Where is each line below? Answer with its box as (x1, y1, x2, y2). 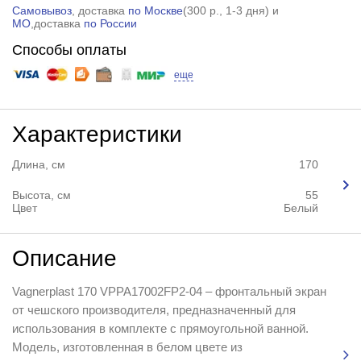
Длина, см (11, 157, 65, 171)
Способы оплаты (11, 41, 127, 58)
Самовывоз (11, 3, 72, 17)
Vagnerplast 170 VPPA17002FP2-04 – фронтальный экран (11, 284, 326, 298)
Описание (11, 245, 117, 271)
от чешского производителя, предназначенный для (11, 302, 296, 317)
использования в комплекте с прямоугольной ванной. (11, 321, 309, 335)
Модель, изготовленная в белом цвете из (11, 339, 243, 354)
